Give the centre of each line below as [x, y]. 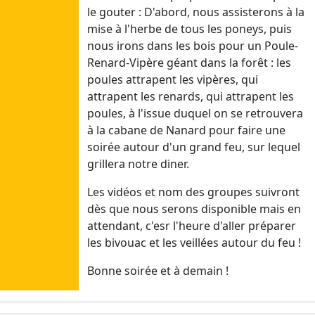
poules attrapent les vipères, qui [173, 80]
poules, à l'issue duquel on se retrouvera [195, 114]
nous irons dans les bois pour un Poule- [193, 46]
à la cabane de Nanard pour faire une [186, 130]
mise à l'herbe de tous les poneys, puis [189, 29]
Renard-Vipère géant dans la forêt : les [189, 63]
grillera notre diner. [138, 164]
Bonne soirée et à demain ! [158, 271]
